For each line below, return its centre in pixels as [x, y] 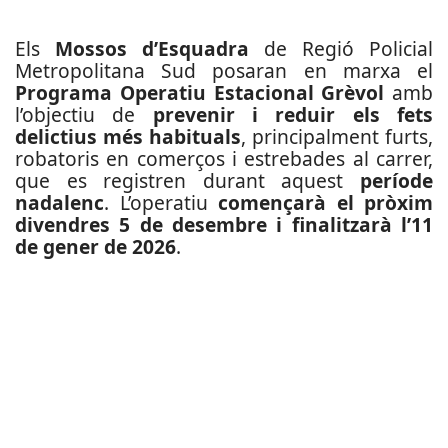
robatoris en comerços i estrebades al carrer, [224, 158]
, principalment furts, [337, 136]
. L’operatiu [161, 202]
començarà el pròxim [325, 202]
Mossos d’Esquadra [152, 48]
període [396, 180]
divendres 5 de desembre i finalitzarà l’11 [224, 224]
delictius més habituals [128, 136]
